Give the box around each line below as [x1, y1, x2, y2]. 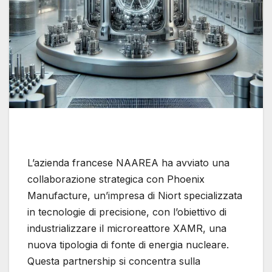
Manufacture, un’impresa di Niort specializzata [27, 189, 242, 202]
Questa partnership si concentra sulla [27, 255, 200, 268]
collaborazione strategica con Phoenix [27, 173, 205, 186]
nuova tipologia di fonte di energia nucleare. [27, 239, 229, 251]
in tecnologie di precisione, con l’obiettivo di [27, 206, 226, 219]
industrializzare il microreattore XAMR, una [27, 222, 226, 235]
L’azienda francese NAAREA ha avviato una [27, 157, 229, 169]
